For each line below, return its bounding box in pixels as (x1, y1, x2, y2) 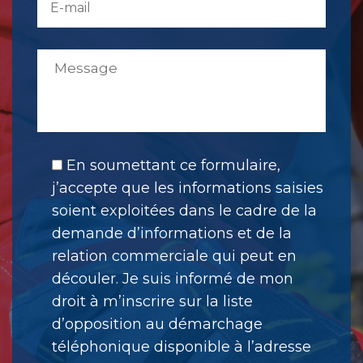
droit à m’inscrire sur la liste (52, 292, 253, 310)
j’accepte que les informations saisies (52, 178, 323, 197)
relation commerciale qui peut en (52, 246, 297, 265)
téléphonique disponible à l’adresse (52, 337, 311, 356)
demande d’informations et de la (52, 224, 292, 242)
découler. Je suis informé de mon (52, 269, 293, 288)
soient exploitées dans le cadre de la (52, 201, 317, 220)
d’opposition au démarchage (52, 314, 263, 333)
